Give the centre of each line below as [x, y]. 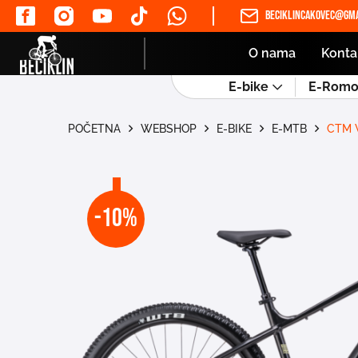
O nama [272, 53]
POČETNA [95, 129]
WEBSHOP [169, 129]
